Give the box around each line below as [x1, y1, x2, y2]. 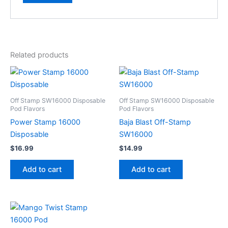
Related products [10, 50, 69, 60]
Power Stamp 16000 [10, 117, 80, 127]
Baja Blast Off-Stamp [119, 117, 191, 127]
